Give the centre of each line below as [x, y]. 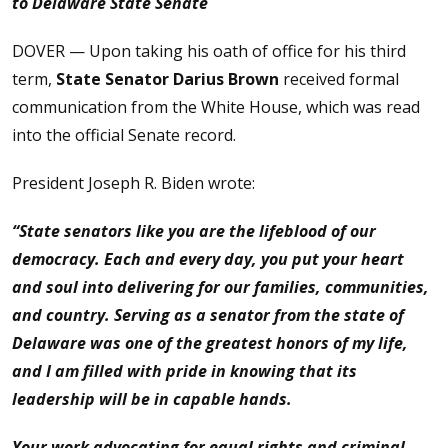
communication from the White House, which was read [216, 107]
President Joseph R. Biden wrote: [135, 183]
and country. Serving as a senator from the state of [208, 315]
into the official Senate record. [126, 135]
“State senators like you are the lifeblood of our [194, 231]
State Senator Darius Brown [169, 79]
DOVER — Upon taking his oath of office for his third [209, 51]
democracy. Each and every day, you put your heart [208, 259]
